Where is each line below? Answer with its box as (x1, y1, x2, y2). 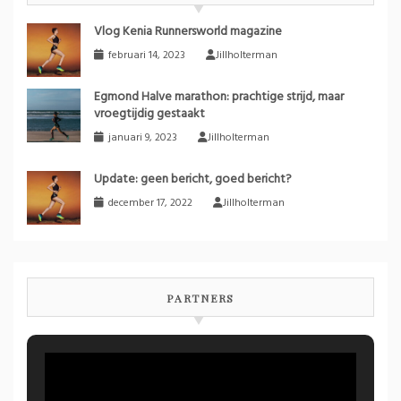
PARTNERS (166, 290, 235, 305)
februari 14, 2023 (108, 46, 185, 64)
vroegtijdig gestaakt (94, 103, 205, 124)
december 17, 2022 (108, 193, 192, 212)
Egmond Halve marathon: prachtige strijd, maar (94, 86, 344, 107)
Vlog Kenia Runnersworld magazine (94, 21, 282, 42)
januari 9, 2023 (108, 128, 177, 147)
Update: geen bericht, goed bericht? (94, 168, 292, 190)
